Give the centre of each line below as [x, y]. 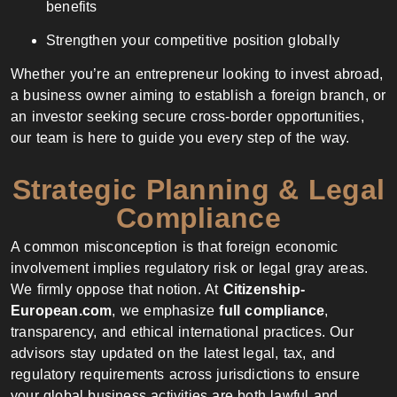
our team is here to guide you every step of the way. [180, 138]
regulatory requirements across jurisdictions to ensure [185, 374]
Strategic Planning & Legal [198, 189]
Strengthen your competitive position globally [193, 40]
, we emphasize [166, 310]
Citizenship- [264, 289]
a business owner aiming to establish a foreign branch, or [198, 96]
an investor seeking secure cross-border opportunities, [187, 117]
